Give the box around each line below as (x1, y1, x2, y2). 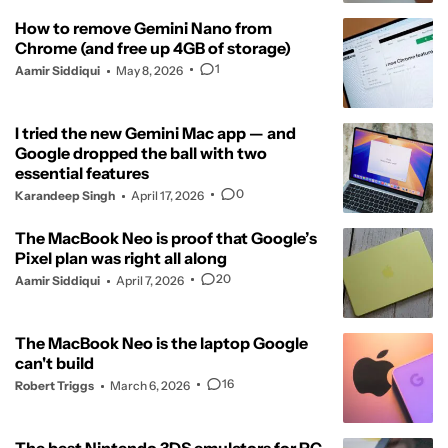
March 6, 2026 (110, 378, 190, 394)
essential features (15, 163, 149, 184)
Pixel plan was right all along (15, 248, 227, 269)
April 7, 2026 (116, 273, 184, 289)
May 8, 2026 (116, 63, 183, 79)
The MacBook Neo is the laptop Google (15, 333, 308, 354)
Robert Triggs (15, 378, 94, 394)
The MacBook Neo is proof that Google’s (15, 228, 317, 249)
